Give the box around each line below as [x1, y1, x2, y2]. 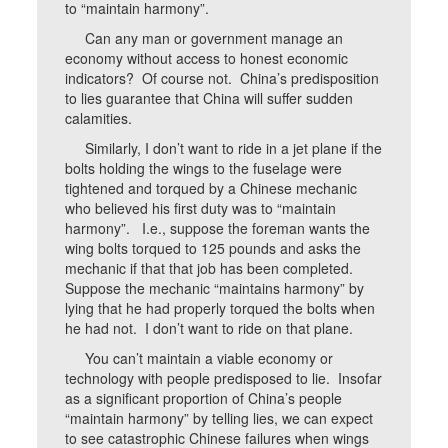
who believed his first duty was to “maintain [65, 198, 337, 218]
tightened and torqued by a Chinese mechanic [65, 178, 358, 198]
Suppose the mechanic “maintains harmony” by [65, 278, 365, 298]
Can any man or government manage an [65, 28, 344, 48]
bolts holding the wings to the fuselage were [65, 158, 343, 178]
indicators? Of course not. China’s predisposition [65, 68, 380, 88]
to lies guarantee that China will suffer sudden [65, 88, 354, 108]
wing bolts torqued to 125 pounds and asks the [65, 238, 362, 258]
